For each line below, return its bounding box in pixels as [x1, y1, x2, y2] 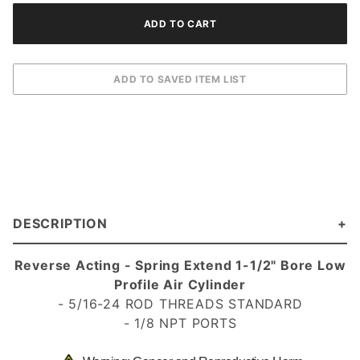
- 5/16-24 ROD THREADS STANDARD [57, 295, 303, 312]
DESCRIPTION [13, 215, 108, 231]
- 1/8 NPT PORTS [123, 314, 237, 331]
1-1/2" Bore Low [231, 256, 346, 273]
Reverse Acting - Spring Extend [14, 256, 232, 273]
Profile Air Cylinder [113, 276, 246, 292]
